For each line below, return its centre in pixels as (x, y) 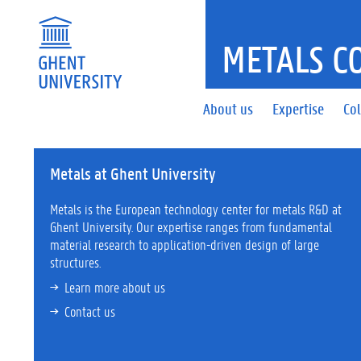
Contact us (90, 311)
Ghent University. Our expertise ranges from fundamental (191, 226)
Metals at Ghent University (133, 173)
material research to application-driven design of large (185, 244)
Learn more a (96, 286)
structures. (75, 262)
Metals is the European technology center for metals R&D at (196, 209)
